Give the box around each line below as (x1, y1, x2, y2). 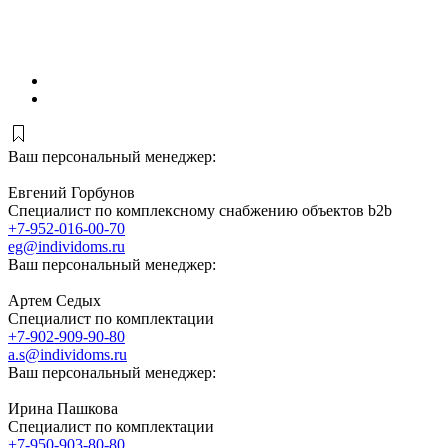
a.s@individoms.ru (8, 345, 127, 363)
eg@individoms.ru (8, 237, 125, 255)
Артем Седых (8, 291, 101, 309)
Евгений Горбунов (8, 183, 135, 201)
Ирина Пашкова (8, 399, 118, 417)
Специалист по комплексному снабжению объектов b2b (8, 201, 392, 219)
